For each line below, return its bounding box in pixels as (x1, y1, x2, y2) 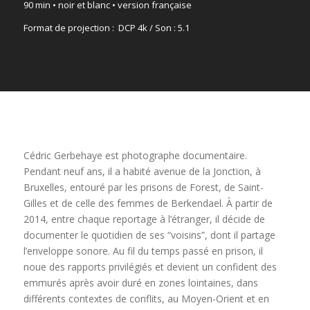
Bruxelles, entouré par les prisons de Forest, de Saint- (23, 181, 264, 194)
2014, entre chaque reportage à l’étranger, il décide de (23, 212, 265, 226)
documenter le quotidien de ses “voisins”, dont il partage (23, 228, 275, 242)
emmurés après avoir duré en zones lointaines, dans (23, 276, 258, 290)
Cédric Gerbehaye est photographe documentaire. (23, 149, 247, 163)
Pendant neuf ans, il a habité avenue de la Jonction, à (23, 165, 261, 179)
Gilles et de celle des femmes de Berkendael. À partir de (23, 197, 273, 210)
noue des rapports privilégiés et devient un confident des (23, 260, 277, 274)
